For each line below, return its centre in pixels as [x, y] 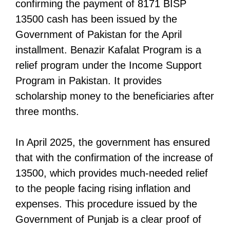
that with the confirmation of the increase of [114, 157]
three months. [47, 111]
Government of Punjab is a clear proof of [108, 219]
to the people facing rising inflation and [103, 188]
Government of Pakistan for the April [99, 34]
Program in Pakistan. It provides [89, 80]
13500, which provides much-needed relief [112, 173]
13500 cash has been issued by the [96, 19]
